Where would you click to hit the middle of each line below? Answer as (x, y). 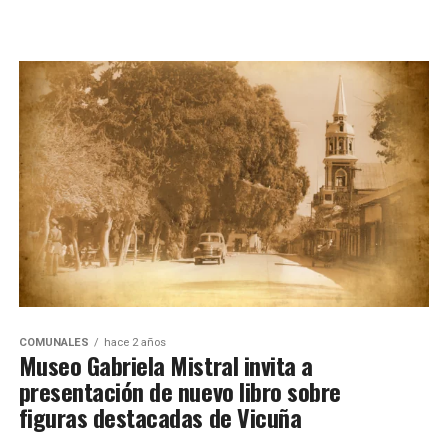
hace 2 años (134, 343)
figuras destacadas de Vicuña (160, 417)
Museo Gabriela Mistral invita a (165, 365)
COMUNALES (53, 343)
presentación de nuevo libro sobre (179, 391)
